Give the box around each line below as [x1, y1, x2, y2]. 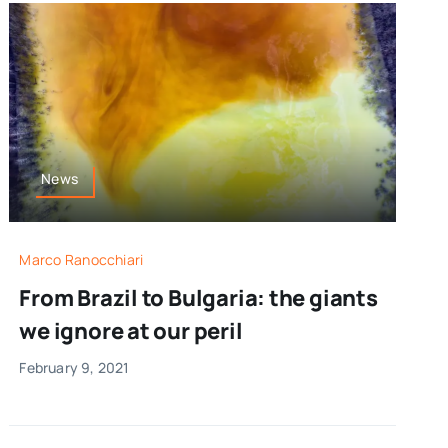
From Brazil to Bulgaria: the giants [19, 282, 378, 313]
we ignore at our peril [19, 315, 243, 346]
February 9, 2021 [19, 357, 130, 377]
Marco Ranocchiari [19, 249, 144, 269]
